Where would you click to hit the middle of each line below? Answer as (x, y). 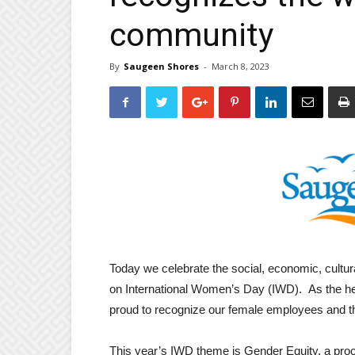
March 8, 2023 (240, 67)
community (191, 35)
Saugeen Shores (161, 67)
